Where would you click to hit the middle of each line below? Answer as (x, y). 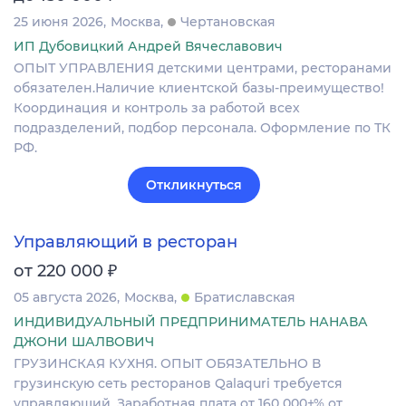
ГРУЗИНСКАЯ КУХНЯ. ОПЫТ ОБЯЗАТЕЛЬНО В (167, 364)
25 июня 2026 (58, 21)
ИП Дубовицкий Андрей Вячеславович (148, 46)
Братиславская (245, 298)
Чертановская (228, 21)
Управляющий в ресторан (126, 242)
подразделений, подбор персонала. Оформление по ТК (202, 127)
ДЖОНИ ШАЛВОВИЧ (84, 342)
